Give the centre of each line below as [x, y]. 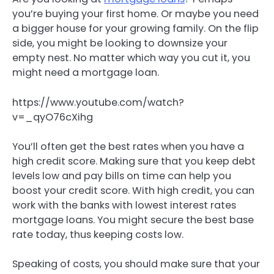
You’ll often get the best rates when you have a [128, 146]
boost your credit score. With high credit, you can [133, 190]
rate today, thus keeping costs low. [98, 234]
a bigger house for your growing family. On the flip [135, 29]
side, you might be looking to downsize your [120, 43]
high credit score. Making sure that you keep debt [134, 161]
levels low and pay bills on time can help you [122, 176]
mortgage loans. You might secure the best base [133, 220]
